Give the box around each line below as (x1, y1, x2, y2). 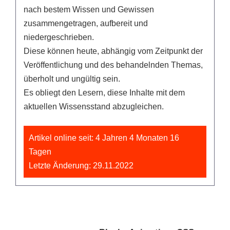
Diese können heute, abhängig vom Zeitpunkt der (24, 47, 203, 55)
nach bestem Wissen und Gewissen (24, 5, 154, 14)
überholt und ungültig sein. (24, 74, 120, 83)
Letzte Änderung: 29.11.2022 (29, 161, 133, 170)
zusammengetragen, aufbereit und (24, 19, 148, 28)
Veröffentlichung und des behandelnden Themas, (24, 61, 203, 69)
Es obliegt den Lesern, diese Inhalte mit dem (24, 88, 185, 97)
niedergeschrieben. (24, 33, 94, 42)
